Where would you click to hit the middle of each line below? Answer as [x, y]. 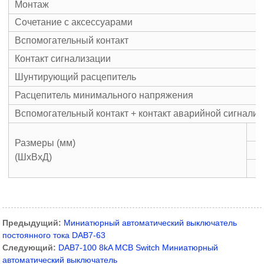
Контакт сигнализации [63, 58]
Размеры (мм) [45, 143]
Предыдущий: [32, 222]
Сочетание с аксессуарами [74, 22]
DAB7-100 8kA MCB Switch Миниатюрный [138, 247]
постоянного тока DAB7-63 [54, 235]
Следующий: [29, 247]
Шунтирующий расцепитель [76, 77]
